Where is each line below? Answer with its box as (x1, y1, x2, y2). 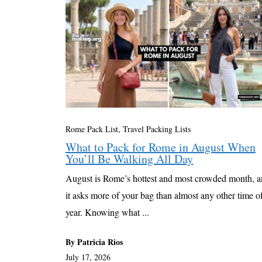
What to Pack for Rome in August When (65, 139, 256, 155)
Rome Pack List (65, 123, 118, 135)
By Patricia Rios (65, 235, 123, 248)
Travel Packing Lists (123, 123, 191, 135)
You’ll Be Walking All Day (65, 150, 193, 167)
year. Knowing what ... (65, 205, 149, 218)
